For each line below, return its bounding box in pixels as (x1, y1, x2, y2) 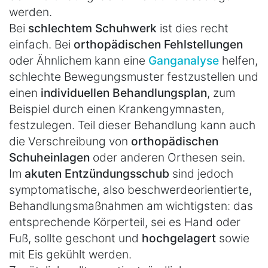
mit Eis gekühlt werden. (9, 247, 132, 262)
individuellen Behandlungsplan (41, 86, 207, 100)
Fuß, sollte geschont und (9, 231, 142, 246)
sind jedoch (169, 166, 233, 181)
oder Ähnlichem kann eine (9, 53, 148, 68)
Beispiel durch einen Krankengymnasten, (9, 102, 224, 117)
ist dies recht (157, 21, 229, 36)
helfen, (219, 53, 258, 68)
